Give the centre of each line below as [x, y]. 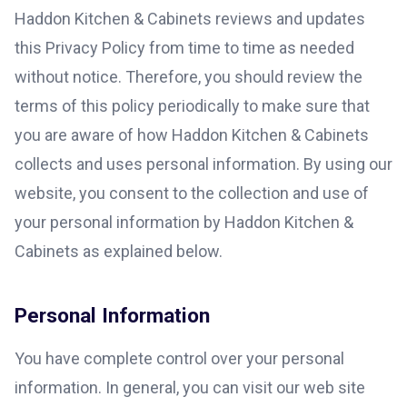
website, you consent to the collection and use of [192, 193]
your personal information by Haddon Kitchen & [184, 222]
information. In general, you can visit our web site [190, 387]
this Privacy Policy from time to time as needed [184, 48]
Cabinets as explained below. [119, 251]
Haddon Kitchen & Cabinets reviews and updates [190, 19]
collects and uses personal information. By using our [203, 164]
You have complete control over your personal [179, 358]
